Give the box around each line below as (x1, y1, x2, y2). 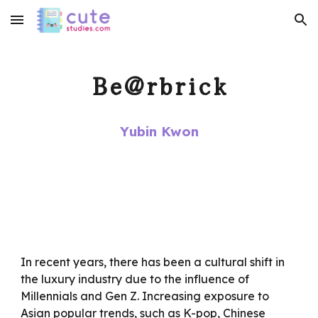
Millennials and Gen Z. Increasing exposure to (21, 289, 270, 303)
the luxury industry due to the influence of (21, 272, 250, 286)
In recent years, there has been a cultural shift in (21, 255, 285, 269)
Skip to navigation (218, 20, 307, 33)
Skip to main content (11, 20, 112, 33)
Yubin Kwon (119, 123, 199, 140)
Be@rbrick (91, 65, 227, 102)
